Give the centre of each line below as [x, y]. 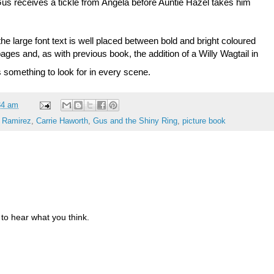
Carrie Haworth [62, 121]
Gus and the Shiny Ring [135, 121]
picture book [204, 121]
